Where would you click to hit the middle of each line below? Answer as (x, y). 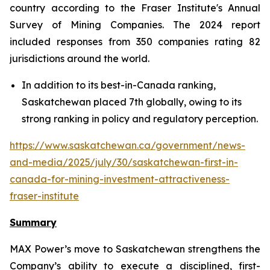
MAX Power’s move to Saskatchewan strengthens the (135, 249)
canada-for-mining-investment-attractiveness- (120, 179)
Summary (33, 222)
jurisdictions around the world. (80, 58)
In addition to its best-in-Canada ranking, (119, 85)
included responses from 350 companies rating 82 (135, 42)
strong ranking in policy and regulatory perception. (141, 119)
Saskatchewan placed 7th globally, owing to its (132, 102)
